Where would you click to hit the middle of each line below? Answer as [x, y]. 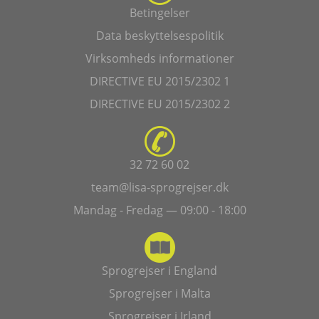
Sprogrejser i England [159, 271]
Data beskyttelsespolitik [159, 36]
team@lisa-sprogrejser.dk [159, 188]
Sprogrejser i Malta [159, 294]
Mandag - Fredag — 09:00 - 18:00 [159, 210]
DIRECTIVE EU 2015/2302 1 [159, 82]
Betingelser [159, 13]
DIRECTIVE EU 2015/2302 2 [159, 104]
